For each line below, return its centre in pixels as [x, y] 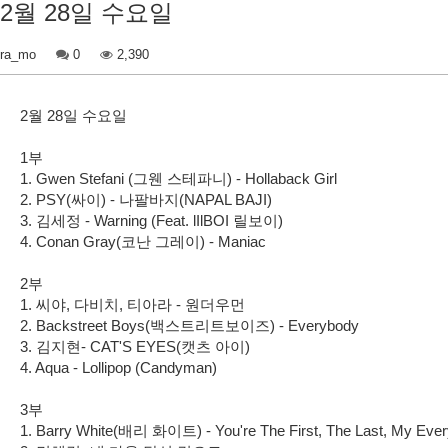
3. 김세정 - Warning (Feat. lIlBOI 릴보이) [151, 220]
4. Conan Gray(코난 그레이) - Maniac [143, 241]
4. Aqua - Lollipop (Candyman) [118, 367]
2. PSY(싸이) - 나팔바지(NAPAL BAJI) [148, 199]
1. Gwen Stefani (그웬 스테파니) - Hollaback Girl [180, 178]
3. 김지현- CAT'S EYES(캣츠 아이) [135, 346]
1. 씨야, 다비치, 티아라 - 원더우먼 [132, 304]
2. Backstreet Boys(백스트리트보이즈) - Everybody [191, 325]
